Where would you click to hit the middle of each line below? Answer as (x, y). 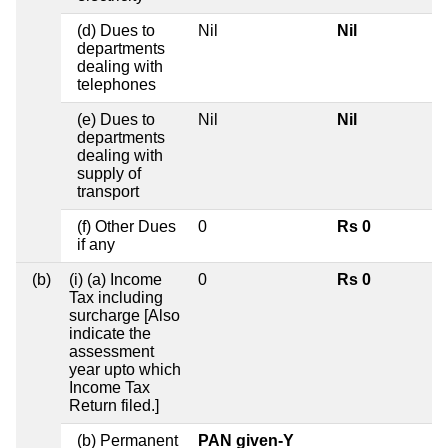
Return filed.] (114, 406)
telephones (116, 85)
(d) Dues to (116, 31)
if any (96, 245)
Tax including (116, 298)
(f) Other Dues (126, 227)
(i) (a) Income (115, 280)
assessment (111, 352)
